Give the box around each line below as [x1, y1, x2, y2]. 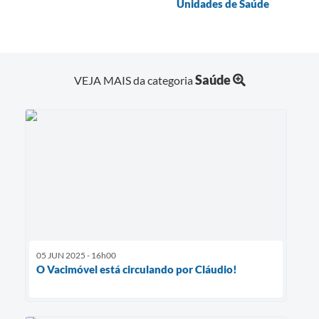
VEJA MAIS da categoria [73, 73, 195, 87]
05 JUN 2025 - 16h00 [36, 249, 116, 261]
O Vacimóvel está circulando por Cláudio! [36, 262, 237, 276]
